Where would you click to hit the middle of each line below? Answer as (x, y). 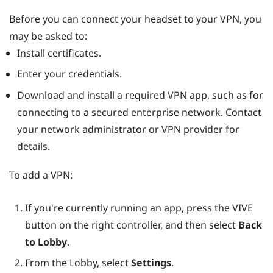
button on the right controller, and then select (131, 225)
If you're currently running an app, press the (128, 207)
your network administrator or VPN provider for (128, 129)
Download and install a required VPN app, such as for (140, 95)
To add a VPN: (41, 175)
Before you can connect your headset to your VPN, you (135, 19)
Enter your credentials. (69, 74)
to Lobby (46, 242)
